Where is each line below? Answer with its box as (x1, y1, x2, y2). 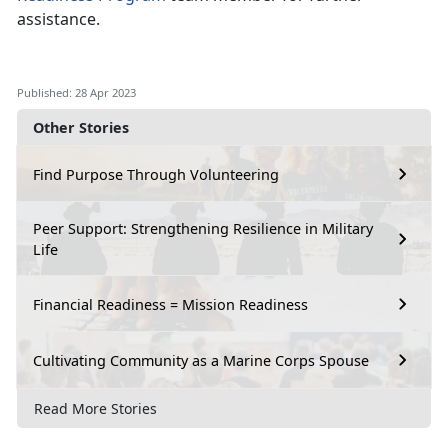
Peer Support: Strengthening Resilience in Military (33, 219, 373, 239)
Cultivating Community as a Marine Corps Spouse (33, 350, 369, 370)
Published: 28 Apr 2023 (17, 85, 136, 101)
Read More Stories (34, 398, 157, 418)
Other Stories (33, 118, 129, 138)
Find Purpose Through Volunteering (33, 164, 279, 184)
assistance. (17, 8, 100, 31)
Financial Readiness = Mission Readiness (33, 294, 308, 314)
